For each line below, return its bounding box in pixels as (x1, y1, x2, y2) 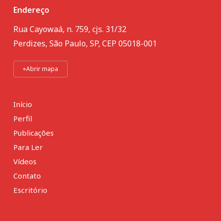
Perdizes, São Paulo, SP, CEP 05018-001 (13, 37, 157, 49)
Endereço (13, 4, 49, 15)
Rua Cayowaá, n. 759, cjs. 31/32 (13, 23, 126, 35)
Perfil (13, 113, 32, 123)
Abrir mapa (26, 64, 58, 73)
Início (13, 99, 32, 109)
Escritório (13, 184, 47, 195)
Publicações (13, 127, 54, 138)
